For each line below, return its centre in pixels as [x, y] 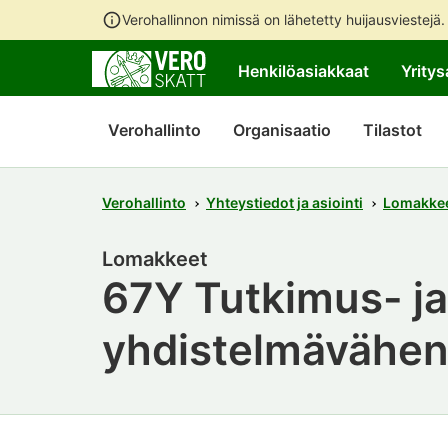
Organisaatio [282, 130]
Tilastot [392, 130]
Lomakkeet [155, 259]
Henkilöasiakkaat [303, 71]
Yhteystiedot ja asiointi [284, 202]
